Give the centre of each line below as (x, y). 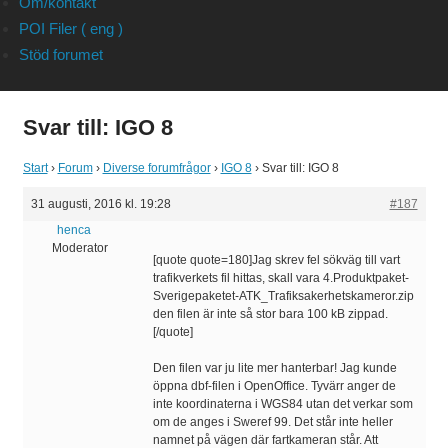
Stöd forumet (60, 55)
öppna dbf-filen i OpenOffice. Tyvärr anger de (274, 386)
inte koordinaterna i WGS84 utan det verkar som (282, 404)
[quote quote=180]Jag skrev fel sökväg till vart (276, 260)
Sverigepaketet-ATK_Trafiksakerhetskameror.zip (283, 296)
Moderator (80, 248)
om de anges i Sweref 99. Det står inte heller (272, 422)
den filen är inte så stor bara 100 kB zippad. (270, 314)
